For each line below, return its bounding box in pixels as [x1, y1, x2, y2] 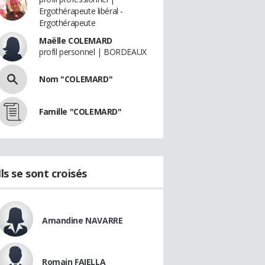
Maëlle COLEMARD [39, 35, 112, 46]
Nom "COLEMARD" [39, 73, 113, 85]
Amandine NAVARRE [42, 215, 123, 226]
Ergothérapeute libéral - [39, 5, 123, 17]
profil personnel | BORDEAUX [39, 46, 147, 57]
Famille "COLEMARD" [39, 106, 122, 117]
